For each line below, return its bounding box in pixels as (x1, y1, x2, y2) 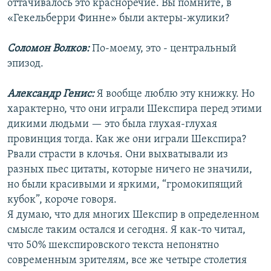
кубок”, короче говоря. (7, 194, 117, 206)
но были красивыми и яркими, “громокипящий (7, 179, 243, 191)
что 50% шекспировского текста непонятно (7, 240, 219, 252)
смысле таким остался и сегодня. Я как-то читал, (7, 224, 246, 237)
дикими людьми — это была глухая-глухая (7, 119, 217, 131)
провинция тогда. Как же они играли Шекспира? (7, 134, 246, 146)
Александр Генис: (7, 88, 97, 100)
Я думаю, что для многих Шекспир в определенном (7, 209, 260, 221)
